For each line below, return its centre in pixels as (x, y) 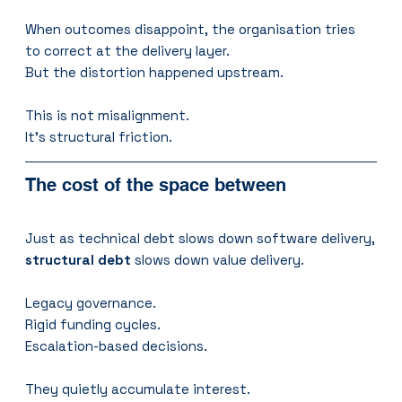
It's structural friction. (99, 137)
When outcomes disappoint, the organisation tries (192, 30)
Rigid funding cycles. (93, 325)
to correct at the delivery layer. (128, 51)
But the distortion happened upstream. (155, 73)
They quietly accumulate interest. (138, 389)
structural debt (79, 260)
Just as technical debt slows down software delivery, (201, 239)
